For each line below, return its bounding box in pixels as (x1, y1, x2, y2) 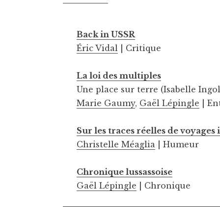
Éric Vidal (77, 43, 118, 54)
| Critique (118, 43, 161, 54)
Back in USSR (77, 29, 135, 40)
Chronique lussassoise (77, 167, 172, 177)
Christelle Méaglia (77, 139, 155, 150)
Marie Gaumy (77, 98, 135, 109)
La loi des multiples (77, 71, 161, 81)
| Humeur (155, 139, 199, 150)
